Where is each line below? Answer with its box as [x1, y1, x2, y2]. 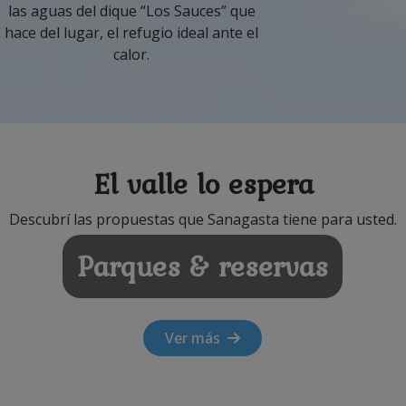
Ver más [165, 327, 228, 348]
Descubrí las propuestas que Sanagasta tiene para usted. [9, 208, 397, 229]
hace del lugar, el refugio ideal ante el [5, 22, 259, 43]
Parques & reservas [77, 244, 329, 287]
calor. [113, 43, 150, 64]
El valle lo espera [92, 161, 314, 205]
